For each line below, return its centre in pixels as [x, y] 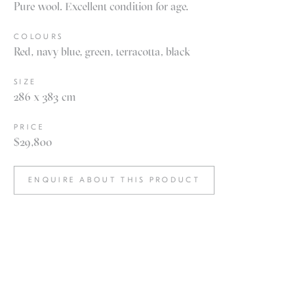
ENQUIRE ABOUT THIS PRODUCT [114, 180]
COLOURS [39, 36]
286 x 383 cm [45, 96]
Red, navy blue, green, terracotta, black [102, 51]
